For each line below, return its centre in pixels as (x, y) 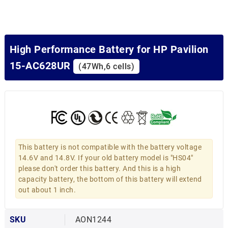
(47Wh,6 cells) (107, 66)
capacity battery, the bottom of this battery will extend (110, 179)
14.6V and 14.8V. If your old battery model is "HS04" (106, 158)
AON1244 (93, 219)
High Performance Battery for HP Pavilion (109, 49)
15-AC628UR (41, 65)
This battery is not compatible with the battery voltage (110, 147)
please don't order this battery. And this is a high (99, 168)
